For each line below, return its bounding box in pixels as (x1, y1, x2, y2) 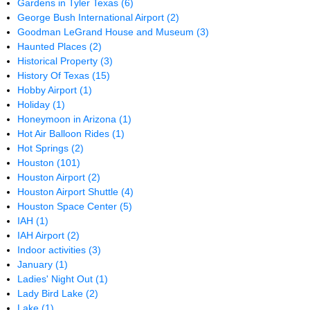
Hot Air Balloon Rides (17, 128, 113, 139)
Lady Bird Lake (17, 288, 86, 299)
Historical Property (17, 55, 101, 66)
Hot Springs (17, 143, 72, 154)
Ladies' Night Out (17, 273, 96, 284)
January (17, 259, 56, 270)
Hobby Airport (17, 84, 80, 95)
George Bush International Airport (17, 12, 167, 23)
